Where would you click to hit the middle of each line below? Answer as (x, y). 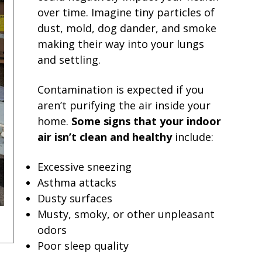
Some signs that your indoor (146, 121)
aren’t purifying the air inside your (124, 105)
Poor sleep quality (83, 245)
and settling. (69, 59)
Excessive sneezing (85, 166)
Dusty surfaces (75, 198)
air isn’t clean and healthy (105, 137)
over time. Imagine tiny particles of (126, 12)
